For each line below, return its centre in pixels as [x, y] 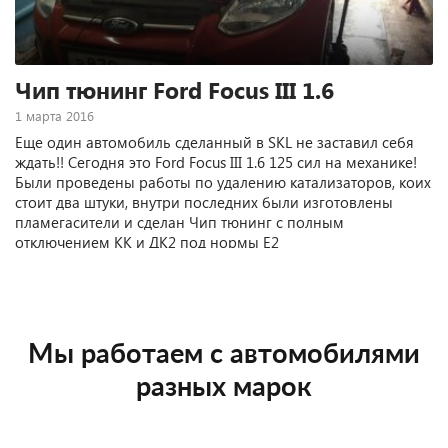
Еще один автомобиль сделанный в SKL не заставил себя [214, 142]
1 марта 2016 [54, 115]
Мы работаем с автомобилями [224, 354]
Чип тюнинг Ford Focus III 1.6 [174, 89]
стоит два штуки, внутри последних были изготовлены [204, 202]
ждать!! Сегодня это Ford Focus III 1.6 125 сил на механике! [216, 162]
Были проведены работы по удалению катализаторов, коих [223, 182]
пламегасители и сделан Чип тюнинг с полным [179, 222]
